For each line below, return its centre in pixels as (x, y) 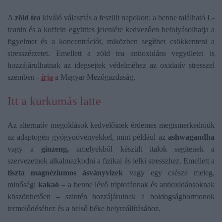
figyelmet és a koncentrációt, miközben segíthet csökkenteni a (111, 42)
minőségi (23, 185)
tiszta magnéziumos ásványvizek (65, 173)
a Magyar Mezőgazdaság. (94, 77)
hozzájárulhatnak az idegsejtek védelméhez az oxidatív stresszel (111, 65)
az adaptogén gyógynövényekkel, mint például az (88, 137)
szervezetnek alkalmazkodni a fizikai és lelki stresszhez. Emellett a (111, 161)
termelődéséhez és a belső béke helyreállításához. (84, 209)
